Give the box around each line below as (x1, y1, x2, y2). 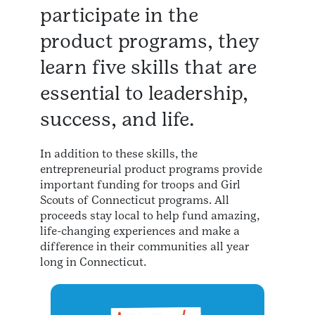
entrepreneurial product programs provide (40, 162, 262, 176)
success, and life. (40, 107, 195, 130)
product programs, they (40, 29, 259, 52)
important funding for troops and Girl (40, 177, 240, 191)
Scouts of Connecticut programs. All (40, 193, 229, 207)
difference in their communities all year (40, 239, 250, 253)
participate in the (40, 3, 198, 26)
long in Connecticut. (40, 255, 149, 269)
